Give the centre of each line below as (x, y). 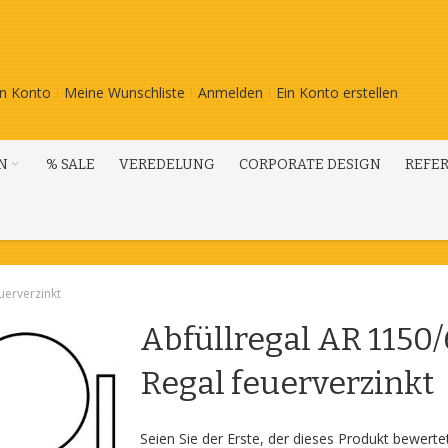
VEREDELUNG (167, 164)
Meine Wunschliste (124, 92)
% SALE (70, 164)
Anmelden (230, 92)
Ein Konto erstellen (337, 92)
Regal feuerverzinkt (286, 383)
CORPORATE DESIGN (310, 164)
